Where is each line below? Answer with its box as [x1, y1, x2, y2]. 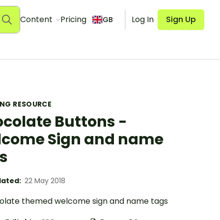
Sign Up [166, 14, 196, 25]
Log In [132, 14, 154, 25]
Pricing [60, 14, 86, 25]
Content [20, 14, 55, 25]
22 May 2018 [25, 176, 65, 186]
